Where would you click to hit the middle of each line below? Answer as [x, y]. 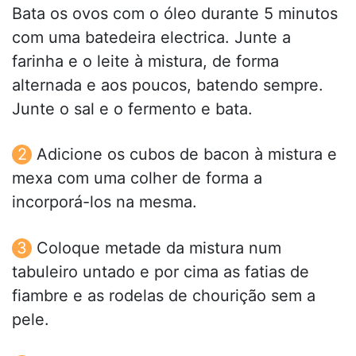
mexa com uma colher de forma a [137, 178]
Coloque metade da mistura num [159, 248]
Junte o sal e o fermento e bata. [132, 109]
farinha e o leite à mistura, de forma [145, 62]
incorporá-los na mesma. [104, 202]
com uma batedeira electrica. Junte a [151, 38]
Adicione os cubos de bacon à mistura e [187, 155]
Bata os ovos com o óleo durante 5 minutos [175, 14]
